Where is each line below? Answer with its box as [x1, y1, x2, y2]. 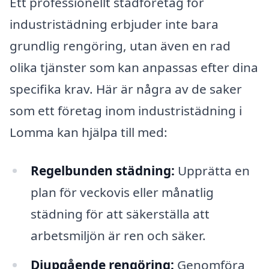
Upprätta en [174, 162, 250, 179]
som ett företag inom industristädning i [10, 101, 242, 119]
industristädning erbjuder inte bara [10, 15, 219, 32]
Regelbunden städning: [30, 162, 175, 179]
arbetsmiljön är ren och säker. [30, 226, 206, 244]
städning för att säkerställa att [30, 205, 210, 222]
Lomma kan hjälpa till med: [10, 123, 168, 141]
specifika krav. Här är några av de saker [10, 80, 242, 97]
